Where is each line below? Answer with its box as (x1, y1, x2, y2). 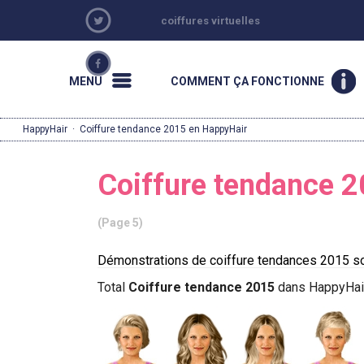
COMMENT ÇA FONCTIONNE (170, 75, 324, 88)
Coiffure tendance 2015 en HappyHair (80, 123, 247, 135)
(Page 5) (97, 216, 143, 229)
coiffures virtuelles (161, 15, 261, 27)
